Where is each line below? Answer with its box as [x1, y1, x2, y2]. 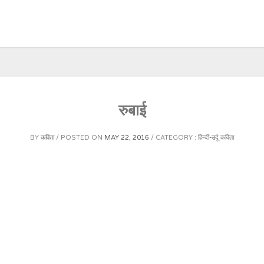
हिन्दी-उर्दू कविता [198, 134, 234, 141]
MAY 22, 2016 [104, 134, 149, 141]
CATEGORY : [156, 134, 198, 141]
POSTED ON [61, 134, 104, 141]
